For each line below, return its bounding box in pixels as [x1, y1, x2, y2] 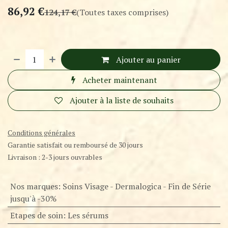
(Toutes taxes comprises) [76, 7, 168, 18]
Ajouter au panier [113, 53, 181, 65]
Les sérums [67, 209, 108, 221]
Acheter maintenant [80, 74, 157, 85]
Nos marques [10, 180, 58, 192]
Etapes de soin [10, 209, 63, 221]
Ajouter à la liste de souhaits [70, 95, 174, 106]
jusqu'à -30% [10, 192, 56, 204]
